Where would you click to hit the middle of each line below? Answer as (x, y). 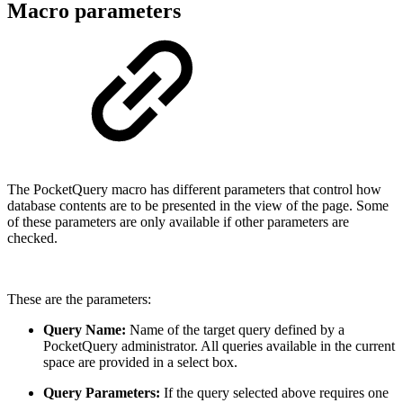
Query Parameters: (102, 393)
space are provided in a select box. (140, 363)
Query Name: (85, 330)
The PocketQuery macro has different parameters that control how (194, 190)
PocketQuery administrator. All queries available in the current (219, 346)
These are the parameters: (79, 300)
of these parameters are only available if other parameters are (178, 222)
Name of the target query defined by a (235, 330)
